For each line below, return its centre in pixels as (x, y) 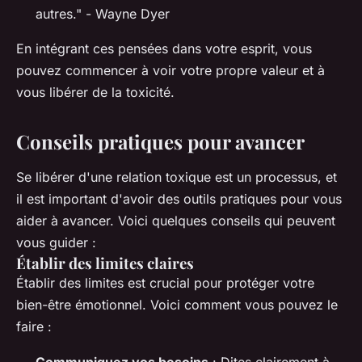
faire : (34, 326)
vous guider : (56, 242)
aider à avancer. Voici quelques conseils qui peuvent (176, 220)
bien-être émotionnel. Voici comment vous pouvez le (177, 304)
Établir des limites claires (105, 263)
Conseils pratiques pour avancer (160, 141)
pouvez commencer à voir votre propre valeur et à (170, 70)
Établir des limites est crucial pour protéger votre (165, 282)
